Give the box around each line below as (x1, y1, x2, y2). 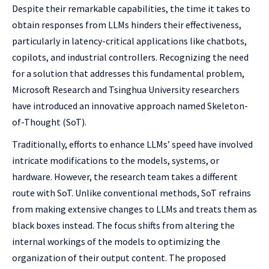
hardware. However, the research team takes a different (12, 171, 238, 183)
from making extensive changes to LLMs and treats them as (12, 203, 257, 215)
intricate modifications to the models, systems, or (12, 154, 219, 166)
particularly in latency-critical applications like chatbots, (12, 35, 247, 47)
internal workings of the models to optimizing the (12, 235, 220, 247)
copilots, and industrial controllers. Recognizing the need (12, 51, 249, 63)
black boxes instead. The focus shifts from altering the (12, 219, 235, 231)
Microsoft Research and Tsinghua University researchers (12, 83, 240, 95)
